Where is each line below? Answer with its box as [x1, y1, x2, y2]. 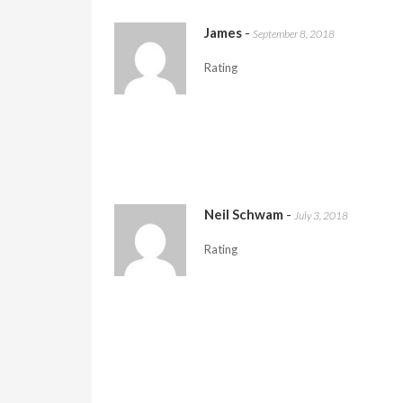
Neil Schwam [204, 206, 283, 222]
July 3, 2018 [294, 209, 348, 222]
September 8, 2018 [253, 27, 335, 40]
